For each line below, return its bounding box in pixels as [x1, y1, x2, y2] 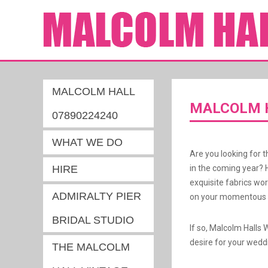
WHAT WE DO [52, 136, 123, 148]
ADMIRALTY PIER [52, 190, 141, 202]
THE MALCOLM [52, 241, 130, 253]
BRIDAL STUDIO [52, 214, 134, 226]
